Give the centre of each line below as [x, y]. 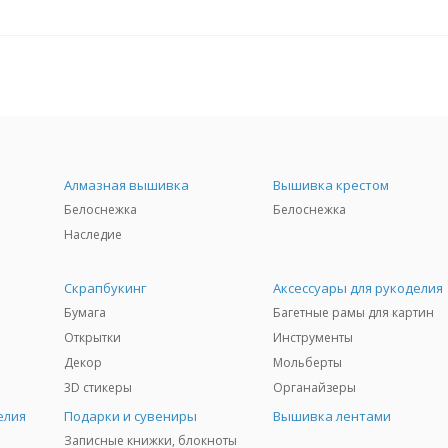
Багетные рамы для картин [354, 312]
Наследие [93, 234]
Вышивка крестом [331, 185]
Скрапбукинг [105, 288]
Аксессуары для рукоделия [358, 288]
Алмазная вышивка [127, 185]
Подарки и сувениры [131, 416]
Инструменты [313, 337]
